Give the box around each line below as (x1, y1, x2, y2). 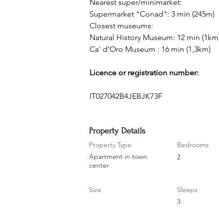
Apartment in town (89, 152, 147, 161)
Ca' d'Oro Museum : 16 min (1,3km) (89, 44, 211, 54)
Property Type (89, 140, 131, 149)
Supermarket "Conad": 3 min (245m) (89, 9, 215, 19)
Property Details (89, 126, 145, 135)
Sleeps (177, 185, 197, 194)
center (89, 161, 109, 170)
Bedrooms (177, 140, 209, 149)
